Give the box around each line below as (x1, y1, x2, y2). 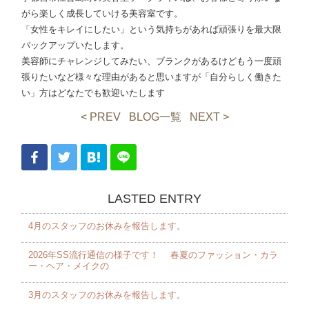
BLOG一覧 (128, 111, 181, 123)
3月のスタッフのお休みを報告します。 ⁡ (28, 290, 189, 301)
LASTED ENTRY (108, 192, 201, 206)
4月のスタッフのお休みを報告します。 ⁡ (28, 221, 189, 232)
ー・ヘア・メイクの (28, 261, 110, 272)
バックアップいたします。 (21, 40, 130, 51)
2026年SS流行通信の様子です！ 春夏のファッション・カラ (28, 250, 279, 261)
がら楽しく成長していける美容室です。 (21, 8, 183, 19)
